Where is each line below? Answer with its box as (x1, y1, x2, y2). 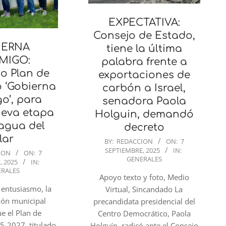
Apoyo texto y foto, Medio (99, 172, 189, 183)
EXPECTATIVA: (108, 17, 180, 29)
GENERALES (126, 154, 162, 164)
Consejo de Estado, (93, 30, 195, 42)
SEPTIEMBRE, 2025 (105, 146, 160, 155)
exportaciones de (98, 69, 190, 81)
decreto (124, 122, 164, 134)
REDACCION (116, 137, 153, 146)
